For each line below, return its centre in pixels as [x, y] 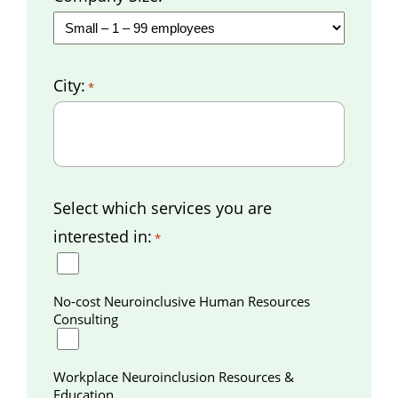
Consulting [86, 318]
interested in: [103, 236]
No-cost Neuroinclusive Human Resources [182, 301]
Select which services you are [163, 207]
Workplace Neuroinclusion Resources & [174, 376]
